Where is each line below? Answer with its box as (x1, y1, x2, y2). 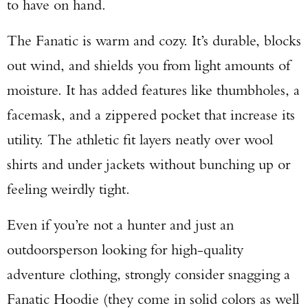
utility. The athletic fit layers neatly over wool (7, 130, 273, 148)
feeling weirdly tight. (7, 179, 134, 198)
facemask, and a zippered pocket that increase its (7, 105, 295, 124)
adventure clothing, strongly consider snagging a (7, 265, 290, 283)
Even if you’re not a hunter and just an (7, 215, 234, 234)
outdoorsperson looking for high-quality (7, 240, 243, 258)
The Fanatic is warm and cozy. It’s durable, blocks (7, 31, 301, 49)
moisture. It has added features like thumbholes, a (7, 80, 300, 99)
